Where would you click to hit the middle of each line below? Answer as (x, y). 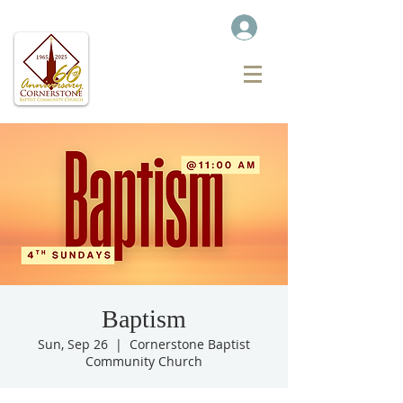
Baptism (144, 319)
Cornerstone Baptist (190, 344)
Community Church (144, 361)
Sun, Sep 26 (73, 344)
